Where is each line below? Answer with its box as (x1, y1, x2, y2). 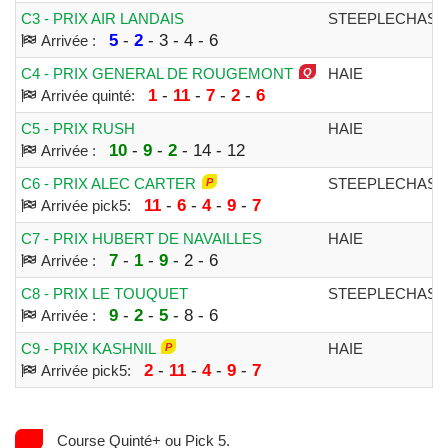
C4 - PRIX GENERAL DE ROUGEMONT (21, 65, 293, 82)
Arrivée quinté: (40, 87, 143, 104)
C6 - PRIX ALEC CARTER (21, 175, 196, 192)
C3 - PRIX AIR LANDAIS (21, 10, 184, 27)
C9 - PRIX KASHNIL (21, 340, 155, 357)
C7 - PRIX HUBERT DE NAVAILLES (21, 230, 262, 247)
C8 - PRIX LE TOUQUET (21, 285, 188, 302)
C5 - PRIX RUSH (21, 120, 135, 137)
